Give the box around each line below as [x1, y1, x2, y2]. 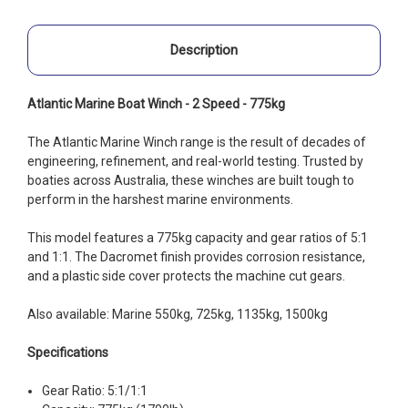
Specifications [27, 344, 108, 360]
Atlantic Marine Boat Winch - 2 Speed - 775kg [27, 96, 285, 111]
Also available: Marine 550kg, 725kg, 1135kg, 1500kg [27, 306, 328, 321]
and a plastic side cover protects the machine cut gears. [27, 268, 345, 283]
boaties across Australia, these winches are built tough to [27, 172, 354, 188]
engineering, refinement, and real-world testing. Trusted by [27, 153, 363, 168]
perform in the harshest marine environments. [27, 191, 293, 207]
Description [170, 41, 238, 58]
